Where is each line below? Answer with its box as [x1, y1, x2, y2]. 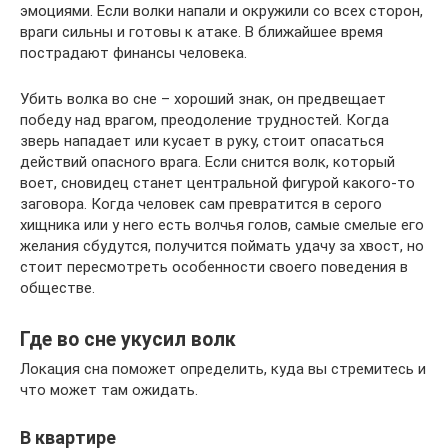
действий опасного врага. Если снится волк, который [20, 153, 395, 172]
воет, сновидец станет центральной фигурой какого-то [20, 174, 415, 193]
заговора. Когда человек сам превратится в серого [20, 195, 382, 214]
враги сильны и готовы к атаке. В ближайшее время [20, 23, 383, 42]
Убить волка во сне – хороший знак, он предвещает [20, 90, 386, 109]
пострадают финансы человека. [20, 44, 247, 63]
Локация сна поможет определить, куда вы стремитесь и [20, 360, 426, 379]
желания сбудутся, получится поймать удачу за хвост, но [20, 237, 424, 256]
